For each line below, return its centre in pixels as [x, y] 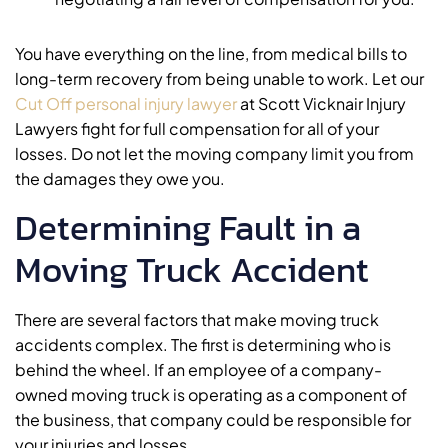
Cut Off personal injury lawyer [126, 103]
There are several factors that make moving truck [197, 319]
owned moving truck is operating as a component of [211, 394]
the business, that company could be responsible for [213, 419]
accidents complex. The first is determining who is [203, 344]
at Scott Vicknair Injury [321, 103]
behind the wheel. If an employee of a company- [198, 369]
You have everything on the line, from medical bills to [211, 53]
